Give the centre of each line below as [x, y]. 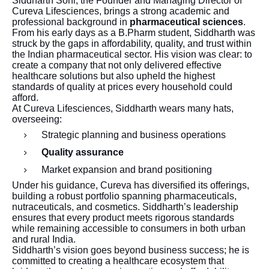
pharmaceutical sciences [186, 22]
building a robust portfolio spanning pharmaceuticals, [124, 196]
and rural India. [44, 239]
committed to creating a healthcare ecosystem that [118, 261]
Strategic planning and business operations [134, 134]
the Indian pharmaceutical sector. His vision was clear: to [132, 54]
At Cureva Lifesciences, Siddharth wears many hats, [123, 108]
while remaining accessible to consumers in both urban [129, 228]
